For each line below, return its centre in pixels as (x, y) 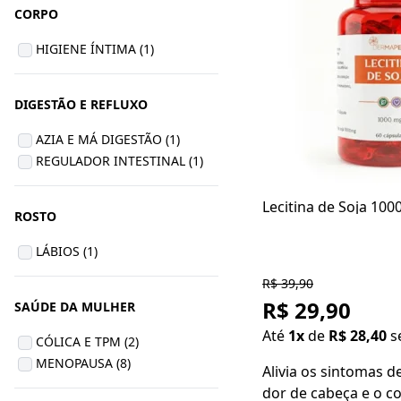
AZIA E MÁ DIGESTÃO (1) (108, 139)
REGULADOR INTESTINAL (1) (119, 161)
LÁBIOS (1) (67, 251)
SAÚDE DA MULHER (75, 307)
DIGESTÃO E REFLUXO (81, 104)
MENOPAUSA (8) (83, 363)
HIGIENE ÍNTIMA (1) (95, 49)
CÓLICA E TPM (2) (87, 341)
